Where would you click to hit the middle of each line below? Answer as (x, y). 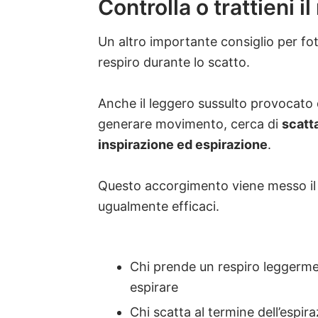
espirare (154, 287)
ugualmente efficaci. (159, 207)
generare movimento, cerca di (190, 124)
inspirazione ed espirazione (183, 145)
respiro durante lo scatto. (174, 62)
